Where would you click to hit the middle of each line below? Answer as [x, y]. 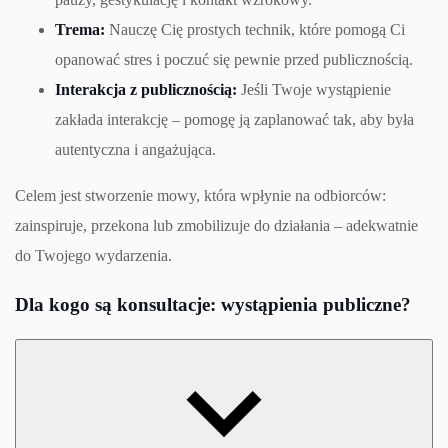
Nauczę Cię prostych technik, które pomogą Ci [257, 30]
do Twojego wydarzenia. [93, 256]
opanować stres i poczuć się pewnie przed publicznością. [234, 60]
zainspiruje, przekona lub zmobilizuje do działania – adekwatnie [216, 226]
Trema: [82, 30]
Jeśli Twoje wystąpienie [314, 90]
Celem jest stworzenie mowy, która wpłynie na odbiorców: [200, 196]
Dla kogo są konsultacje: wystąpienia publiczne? [213, 304]
